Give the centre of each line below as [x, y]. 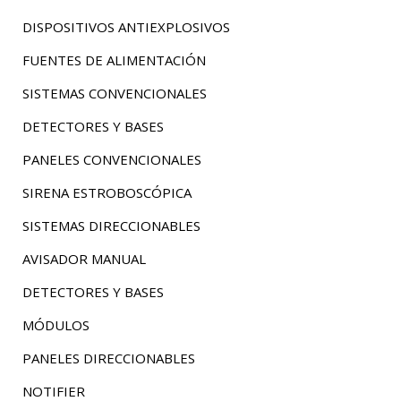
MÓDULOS [55, 325]
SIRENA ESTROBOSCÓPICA [107, 192]
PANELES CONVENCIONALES [111, 159]
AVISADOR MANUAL [84, 259]
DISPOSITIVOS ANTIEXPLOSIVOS [126, 27]
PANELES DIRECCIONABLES [108, 358]
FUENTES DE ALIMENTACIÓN [114, 60]
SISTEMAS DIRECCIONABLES [111, 226]
